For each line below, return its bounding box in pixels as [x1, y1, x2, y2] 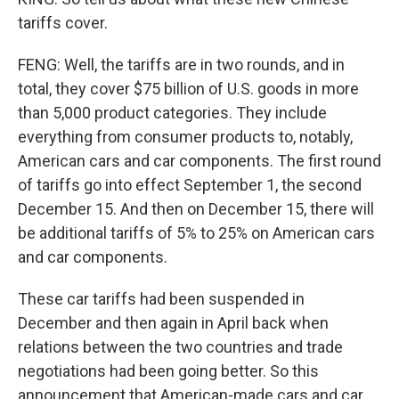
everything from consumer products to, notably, [18, 127, 353, 146]
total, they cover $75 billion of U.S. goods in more [18, 79, 359, 98]
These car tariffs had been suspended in [18, 289, 305, 308]
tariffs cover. [18, 13, 108, 32]
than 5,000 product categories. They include [18, 103, 327, 122]
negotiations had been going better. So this [18, 362, 319, 380]
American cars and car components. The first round [18, 151, 381, 170]
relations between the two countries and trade [18, 338, 343, 356]
